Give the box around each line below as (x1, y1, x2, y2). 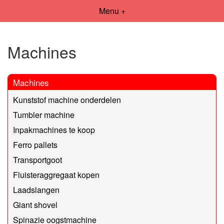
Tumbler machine (13, 108, 74, 120)
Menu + (98, 5, 125, 16)
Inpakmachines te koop (13, 123, 95, 135)
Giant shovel (13, 198, 57, 210)
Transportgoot (13, 153, 62, 165)
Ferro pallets (13, 138, 57, 150)
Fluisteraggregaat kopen (13, 168, 99, 180)
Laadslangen (13, 183, 59, 195)
